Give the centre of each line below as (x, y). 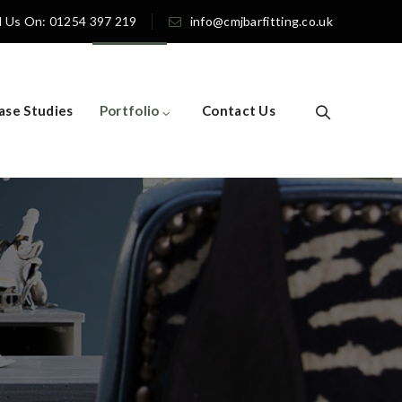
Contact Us (239, 110)
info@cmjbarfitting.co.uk (261, 21)
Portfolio (129, 110)
